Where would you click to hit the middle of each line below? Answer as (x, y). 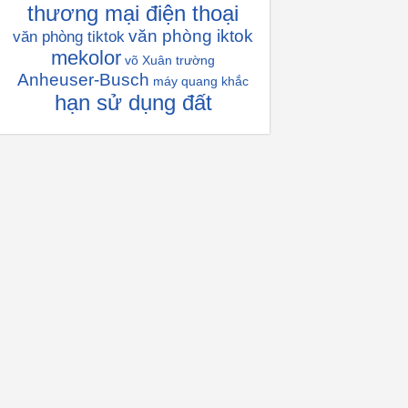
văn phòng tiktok (69, 37)
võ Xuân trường (170, 60)
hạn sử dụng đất (133, 102)
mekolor (86, 58)
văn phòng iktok (191, 36)
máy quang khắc (201, 81)
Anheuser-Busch (83, 80)
